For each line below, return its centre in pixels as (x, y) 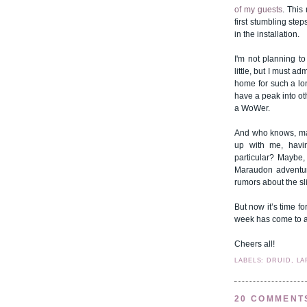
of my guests (258, 10)
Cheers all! (255, 244)
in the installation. (267, 35)
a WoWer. (252, 109)
